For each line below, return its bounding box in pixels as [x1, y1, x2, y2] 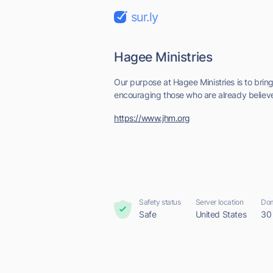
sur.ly [131, 10, 158, 24]
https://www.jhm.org [114, 113, 191, 123]
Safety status [139, 197, 181, 207]
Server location [195, 197, 244, 207]
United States [195, 209, 247, 219]
